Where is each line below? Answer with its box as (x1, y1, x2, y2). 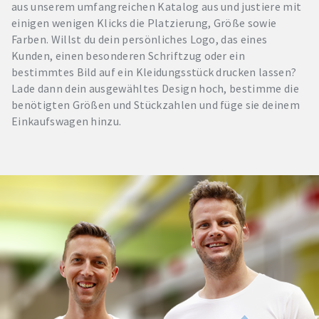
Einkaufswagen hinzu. (11, 113, 122, 128)
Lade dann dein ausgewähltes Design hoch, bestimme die (11, 80, 299, 95)
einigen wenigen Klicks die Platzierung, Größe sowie (11, 15, 277, 30)
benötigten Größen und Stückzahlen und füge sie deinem (11, 97, 300, 112)
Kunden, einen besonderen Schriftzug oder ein (11, 48, 246, 63)
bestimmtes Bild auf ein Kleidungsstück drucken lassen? (11, 64, 297, 79)
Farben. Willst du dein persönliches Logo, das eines (11, 31, 268, 46)
